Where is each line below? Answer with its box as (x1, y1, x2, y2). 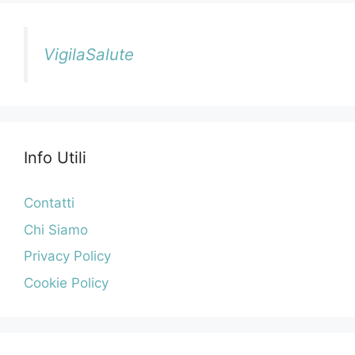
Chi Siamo (24, 221, 88, 238)
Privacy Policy (24, 248, 111, 265)
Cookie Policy (24, 274, 109, 291)
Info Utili (24, 148, 86, 168)
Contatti (24, 195, 74, 212)
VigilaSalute (44, 44, 134, 65)
